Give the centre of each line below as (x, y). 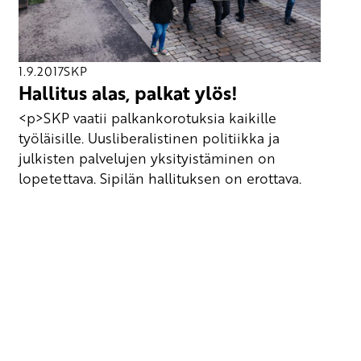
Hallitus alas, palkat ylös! (129, 93)
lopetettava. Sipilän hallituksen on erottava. (160, 178)
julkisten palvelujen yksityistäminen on (147, 158)
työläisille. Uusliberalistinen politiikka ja (149, 137)
